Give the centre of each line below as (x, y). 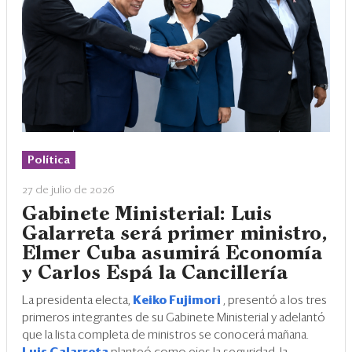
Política (49, 160)
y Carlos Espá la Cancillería (155, 273)
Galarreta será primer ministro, (174, 234)
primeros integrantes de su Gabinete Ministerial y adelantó (174, 317)
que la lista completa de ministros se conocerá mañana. (165, 335)
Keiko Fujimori (178, 300)
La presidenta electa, (77, 300)
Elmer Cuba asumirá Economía (172, 253)
